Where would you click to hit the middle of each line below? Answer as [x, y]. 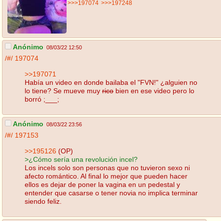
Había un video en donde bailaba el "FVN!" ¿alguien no [111, 82]
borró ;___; [42, 99]
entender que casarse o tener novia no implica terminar [111, 193]
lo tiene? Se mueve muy [63, 91]
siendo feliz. [43, 201]
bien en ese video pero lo [154, 91]
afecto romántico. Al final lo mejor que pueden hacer [106, 176]
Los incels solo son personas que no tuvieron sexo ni [107, 167]
